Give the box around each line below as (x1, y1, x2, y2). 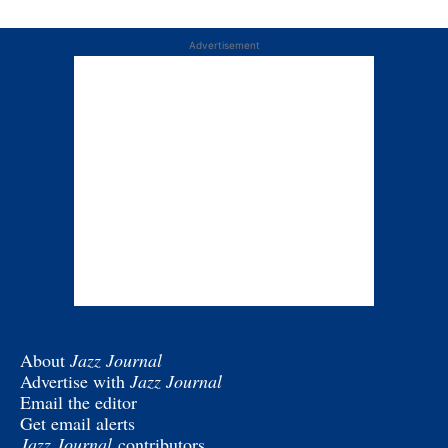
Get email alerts (20, 411, 135, 436)
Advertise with (20, 369, 130, 394)
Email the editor (20, 390, 137, 415)
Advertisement (188, 39, 260, 52)
